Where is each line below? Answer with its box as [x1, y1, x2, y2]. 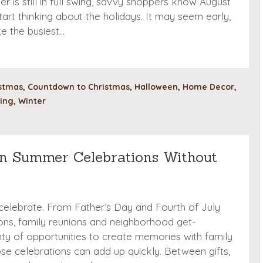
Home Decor [183, 82, 234, 93]
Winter [18, 96, 46, 106]
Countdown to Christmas [28, 82, 130, 93]
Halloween [134, 82, 178, 93]
